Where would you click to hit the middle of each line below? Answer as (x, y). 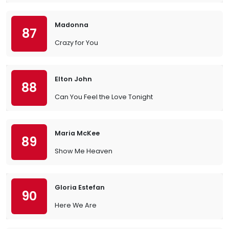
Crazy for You (76, 43)
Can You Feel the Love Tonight (104, 97)
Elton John (73, 79)
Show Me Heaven (84, 151)
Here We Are (76, 205)
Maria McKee (77, 133)
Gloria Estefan (80, 187)
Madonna (72, 25)
